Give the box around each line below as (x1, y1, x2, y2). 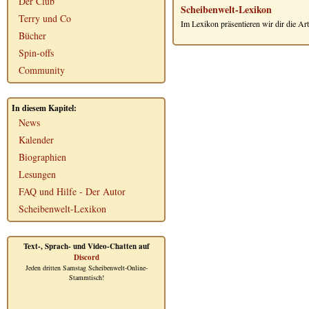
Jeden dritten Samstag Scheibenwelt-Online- (25, 263, 148, 272)
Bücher (19, 29, 46, 42)
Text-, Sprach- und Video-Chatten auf (23, 241, 150, 252)
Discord (73, 252, 99, 263)
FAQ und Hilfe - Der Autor (19, 185, 126, 198)
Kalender (19, 133, 54, 146)
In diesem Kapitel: (12, 102, 77, 114)
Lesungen (19, 168, 56, 181)
